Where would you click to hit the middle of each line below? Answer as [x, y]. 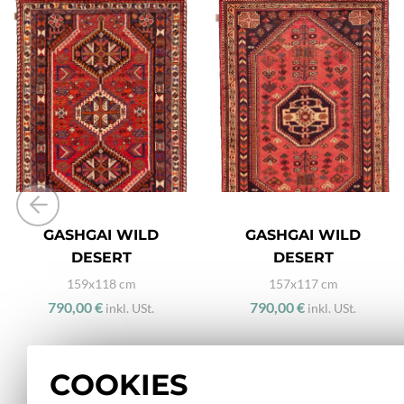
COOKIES [119, 385]
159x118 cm [101, 283]
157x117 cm [303, 283]
